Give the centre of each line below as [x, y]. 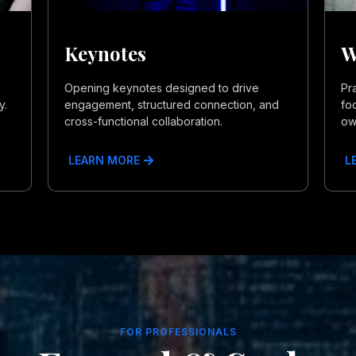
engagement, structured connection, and [172, 104]
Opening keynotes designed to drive [162, 88]
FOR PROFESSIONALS [178, 332]
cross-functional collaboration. [144, 121]
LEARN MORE [104, 160]
